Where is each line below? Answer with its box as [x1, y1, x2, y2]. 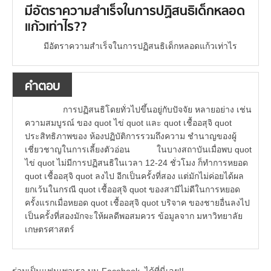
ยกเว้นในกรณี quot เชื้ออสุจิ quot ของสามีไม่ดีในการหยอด [25, 184, 240, 195]
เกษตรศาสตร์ [25, 224, 74, 235]
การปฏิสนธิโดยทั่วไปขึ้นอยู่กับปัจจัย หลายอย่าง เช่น [43, 105, 252, 115]
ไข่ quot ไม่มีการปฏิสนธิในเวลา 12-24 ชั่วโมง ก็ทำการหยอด [25, 158, 248, 168]
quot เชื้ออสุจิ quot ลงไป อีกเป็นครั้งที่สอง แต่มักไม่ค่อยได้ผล [25, 171, 244, 181]
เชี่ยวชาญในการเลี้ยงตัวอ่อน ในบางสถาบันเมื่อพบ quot [25, 145, 252, 155]
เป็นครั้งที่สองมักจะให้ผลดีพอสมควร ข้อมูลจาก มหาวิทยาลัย [25, 211, 243, 221]
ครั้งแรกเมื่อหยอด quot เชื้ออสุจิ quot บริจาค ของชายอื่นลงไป [25, 198, 250, 208]
